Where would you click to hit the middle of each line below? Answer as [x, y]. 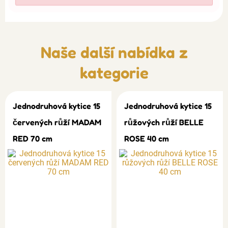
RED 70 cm [33, 138]
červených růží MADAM [57, 122]
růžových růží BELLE [164, 122]
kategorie [114, 73]
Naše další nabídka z [114, 52]
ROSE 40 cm [147, 138]
